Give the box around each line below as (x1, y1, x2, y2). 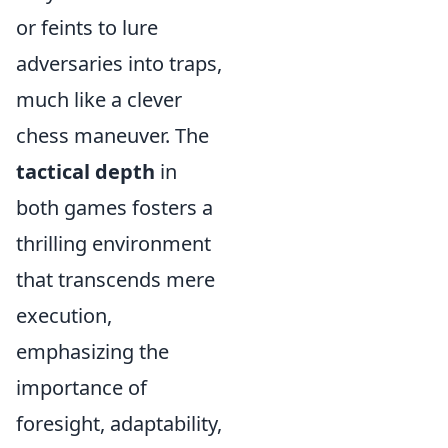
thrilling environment (16, 230, 211, 258)
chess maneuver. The (16, 122, 209, 150)
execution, (16, 302, 112, 330)
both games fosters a (16, 194, 213, 222)
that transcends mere (16, 266, 215, 294)
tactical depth (16, 158, 155, 186)
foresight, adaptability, (16, 410, 222, 438)
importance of (16, 374, 147, 402)
